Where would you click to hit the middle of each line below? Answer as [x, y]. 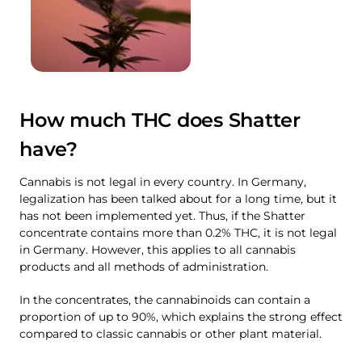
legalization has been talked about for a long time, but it [178, 199]
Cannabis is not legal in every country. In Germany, [163, 182]
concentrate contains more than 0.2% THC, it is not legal [178, 233]
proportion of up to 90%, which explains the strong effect [181, 316]
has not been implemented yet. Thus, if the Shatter [162, 216]
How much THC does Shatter [160, 120]
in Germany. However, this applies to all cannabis [158, 250]
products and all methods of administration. [144, 267]
